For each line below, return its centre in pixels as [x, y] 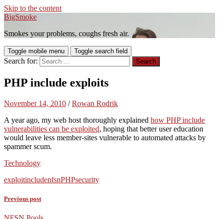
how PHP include [178, 120]
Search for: [21, 61]
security [87, 179]
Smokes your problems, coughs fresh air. [66, 33]
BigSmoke [20, 17]
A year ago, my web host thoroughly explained [77, 120]
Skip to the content [33, 8]
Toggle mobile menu [36, 51]
